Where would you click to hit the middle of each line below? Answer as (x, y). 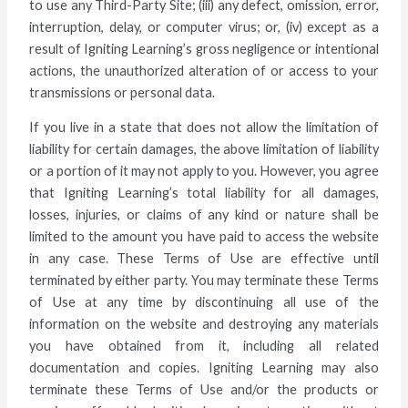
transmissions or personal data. (122, 92)
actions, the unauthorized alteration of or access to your (204, 70)
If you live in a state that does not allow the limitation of (204, 127)
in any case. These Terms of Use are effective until (204, 259)
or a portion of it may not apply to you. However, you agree (204, 171)
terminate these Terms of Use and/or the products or (204, 390)
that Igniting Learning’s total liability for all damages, (204, 193)
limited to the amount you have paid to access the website (204, 237)
